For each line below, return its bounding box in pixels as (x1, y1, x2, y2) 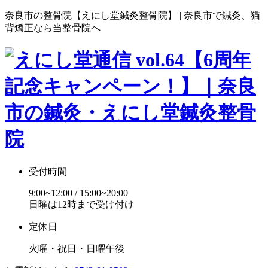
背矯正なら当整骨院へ (5, 23, 100, 33)
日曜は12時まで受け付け (29, 199, 134, 209)
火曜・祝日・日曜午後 (29, 243, 124, 254)
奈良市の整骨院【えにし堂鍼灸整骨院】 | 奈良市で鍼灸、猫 (5, 10, 260, 20)
